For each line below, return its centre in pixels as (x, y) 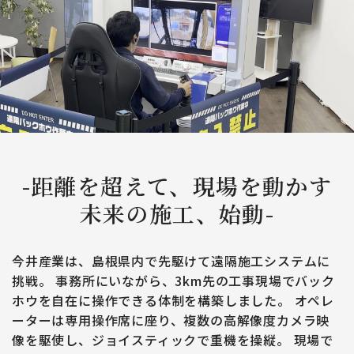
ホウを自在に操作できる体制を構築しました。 (151, 300)
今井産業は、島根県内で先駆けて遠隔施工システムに (171, 260)
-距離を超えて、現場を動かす (177, 185)
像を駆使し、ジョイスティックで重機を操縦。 (151, 339)
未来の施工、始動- (177, 213)
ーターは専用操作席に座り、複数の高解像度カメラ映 (171, 320)
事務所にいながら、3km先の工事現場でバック (193, 280)
